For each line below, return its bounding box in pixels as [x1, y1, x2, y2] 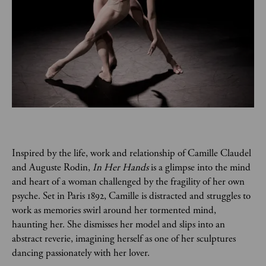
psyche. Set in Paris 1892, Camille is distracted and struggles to [12, 189, 253, 202]
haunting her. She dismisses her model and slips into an [12, 217, 227, 231]
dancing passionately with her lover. [12, 246, 150, 259]
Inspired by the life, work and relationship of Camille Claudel [12, 146, 254, 160]
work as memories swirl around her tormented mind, [12, 203, 218, 217]
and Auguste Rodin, [12, 160, 93, 174]
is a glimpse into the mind [148, 160, 253, 174]
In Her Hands [93, 160, 148, 174]
